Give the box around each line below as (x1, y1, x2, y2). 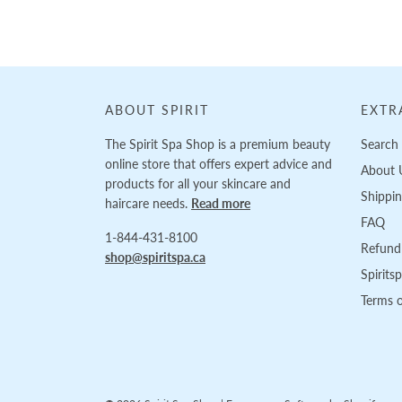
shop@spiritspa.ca (105, 249, 205, 266)
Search (361, 136, 398, 153)
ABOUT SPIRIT (105, 102, 209, 118)
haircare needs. (105, 196, 191, 212)
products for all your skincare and (105, 176, 291, 192)
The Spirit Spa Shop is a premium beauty (105, 136, 330, 153)
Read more (191, 196, 250, 212)
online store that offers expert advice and (105, 156, 332, 172)
